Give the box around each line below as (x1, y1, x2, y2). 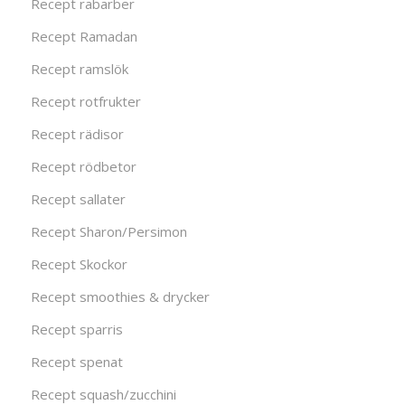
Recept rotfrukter (30, 92, 141, 111)
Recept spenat (30, 353, 123, 372)
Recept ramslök (30, 60, 128, 79)
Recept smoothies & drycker (30, 287, 210, 306)
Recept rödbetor (30, 157, 137, 176)
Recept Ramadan (30, 27, 137, 46)
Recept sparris (30, 320, 123, 339)
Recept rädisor (30, 125, 124, 144)
